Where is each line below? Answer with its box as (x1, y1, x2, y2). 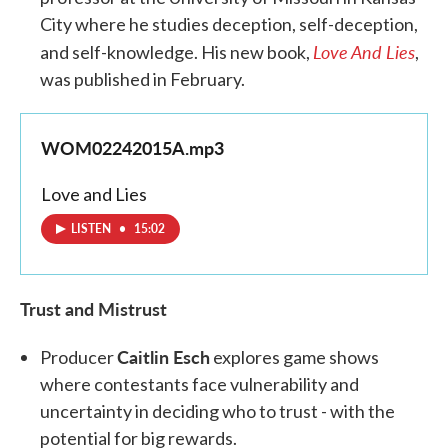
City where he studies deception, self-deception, (40, 13, 418, 35)
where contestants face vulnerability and (40, 373, 359, 396)
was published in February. (40, 68, 245, 90)
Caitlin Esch (117, 344, 210, 370)
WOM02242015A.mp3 (41, 135, 224, 160)
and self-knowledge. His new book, (40, 41, 313, 63)
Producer (40, 346, 117, 369)
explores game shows (210, 346, 379, 369)
